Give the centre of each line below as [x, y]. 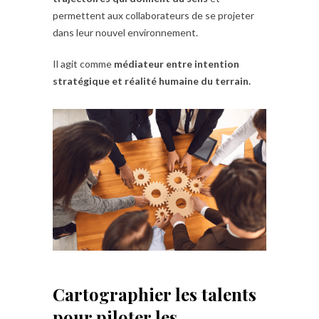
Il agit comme [83, 64]
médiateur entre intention [177, 64]
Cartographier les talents [155, 294]
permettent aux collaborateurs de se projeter [153, 16]
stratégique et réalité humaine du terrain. [152, 81]
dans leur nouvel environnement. [125, 33]
